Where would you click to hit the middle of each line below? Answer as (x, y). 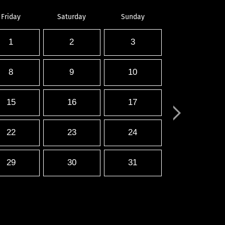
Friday (11, 17)
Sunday (133, 17)
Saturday (72, 17)
